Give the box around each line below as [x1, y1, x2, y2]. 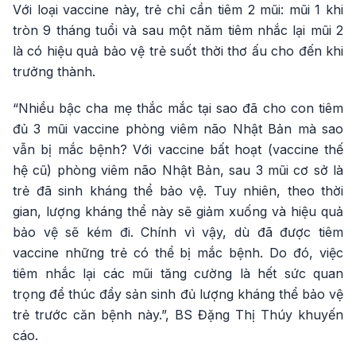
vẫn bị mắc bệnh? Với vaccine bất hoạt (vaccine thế [13, 141, 343, 157]
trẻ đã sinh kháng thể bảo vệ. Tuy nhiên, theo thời [13, 183, 343, 199]
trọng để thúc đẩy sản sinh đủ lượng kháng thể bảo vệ [13, 286, 343, 302]
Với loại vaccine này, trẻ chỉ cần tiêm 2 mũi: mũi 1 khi [13, 2, 343, 17]
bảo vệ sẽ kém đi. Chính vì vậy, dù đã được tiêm [13, 224, 343, 240]
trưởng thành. [13, 64, 95, 79]
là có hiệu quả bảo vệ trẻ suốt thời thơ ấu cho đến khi [13, 43, 343, 59]
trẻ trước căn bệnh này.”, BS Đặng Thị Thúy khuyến [13, 307, 343, 323]
